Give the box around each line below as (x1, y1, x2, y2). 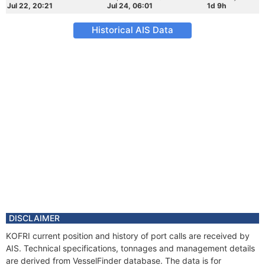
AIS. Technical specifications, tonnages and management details (6, 243, 255, 253)
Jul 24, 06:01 (107, 1, 153, 10)
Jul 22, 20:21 (7, 1, 53, 10)
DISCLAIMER (9, 213, 60, 223)
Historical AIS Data (92, 24, 173, 35)
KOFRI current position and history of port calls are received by (6, 231, 250, 241)
